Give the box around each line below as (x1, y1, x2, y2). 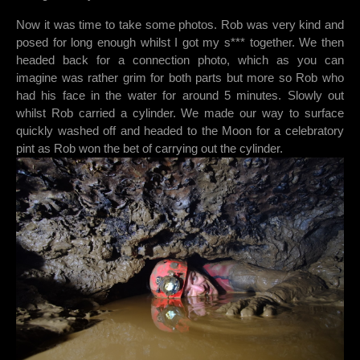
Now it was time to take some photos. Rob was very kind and (16, 18, 344, 32)
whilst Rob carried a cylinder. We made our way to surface (16, 106, 344, 121)
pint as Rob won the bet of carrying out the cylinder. (16, 141, 283, 156)
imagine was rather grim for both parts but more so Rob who (16, 71, 344, 85)
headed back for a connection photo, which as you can (16, 53, 344, 67)
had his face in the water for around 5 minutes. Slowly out (16, 88, 344, 103)
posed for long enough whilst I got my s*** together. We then (16, 35, 344, 50)
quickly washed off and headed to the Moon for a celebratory (16, 124, 344, 138)
